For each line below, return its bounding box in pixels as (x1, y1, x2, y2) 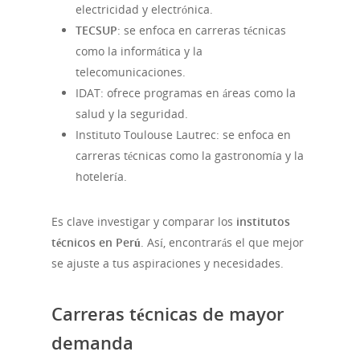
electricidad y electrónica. (76, 2, 213, 18)
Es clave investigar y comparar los (51, 214, 236, 230)
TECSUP (76, 22, 117, 39)
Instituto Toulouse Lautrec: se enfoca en (76, 127, 291, 143)
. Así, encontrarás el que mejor (141, 235, 304, 251)
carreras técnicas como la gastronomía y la (76, 148, 304, 164)
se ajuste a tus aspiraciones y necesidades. (51, 256, 284, 272)
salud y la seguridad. (76, 106, 188, 122)
